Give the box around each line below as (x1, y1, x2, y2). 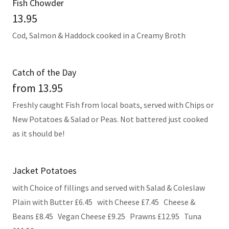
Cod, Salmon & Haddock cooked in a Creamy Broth (12, 30, 186, 40)
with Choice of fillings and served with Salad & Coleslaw (12, 182, 205, 193)
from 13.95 (12, 81, 63, 95)
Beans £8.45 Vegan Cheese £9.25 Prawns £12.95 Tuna (12, 211, 201, 221)
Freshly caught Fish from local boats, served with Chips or (12, 100, 214, 110)
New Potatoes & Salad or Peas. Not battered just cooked (12, 114, 208, 124)
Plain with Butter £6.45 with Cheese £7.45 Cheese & (12, 197, 195, 207)
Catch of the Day (12, 66, 76, 78)
